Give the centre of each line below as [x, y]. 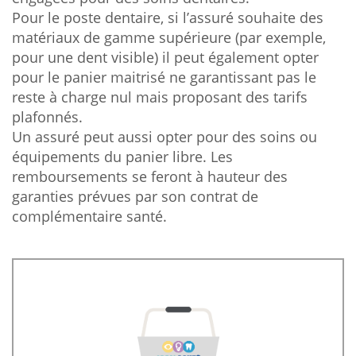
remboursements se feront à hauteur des [150, 176]
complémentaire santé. [89, 216]
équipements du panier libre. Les [122, 157]
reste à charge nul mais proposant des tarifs [160, 97]
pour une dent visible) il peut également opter [165, 57]
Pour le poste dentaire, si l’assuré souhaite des [168, 17]
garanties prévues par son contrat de [135, 196]
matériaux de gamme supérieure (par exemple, [169, 37]
